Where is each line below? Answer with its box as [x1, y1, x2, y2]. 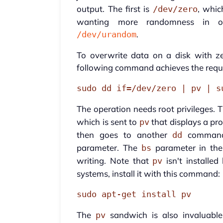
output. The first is [77, 3, 153, 14]
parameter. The [77, 142, 141, 153]
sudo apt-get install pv [77, 189, 192, 200]
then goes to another [77, 129, 173, 140]
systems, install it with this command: [77, 168, 221, 179]
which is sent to [77, 116, 139, 127]
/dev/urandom [77, 29, 137, 40]
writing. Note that [77, 155, 153, 166]
